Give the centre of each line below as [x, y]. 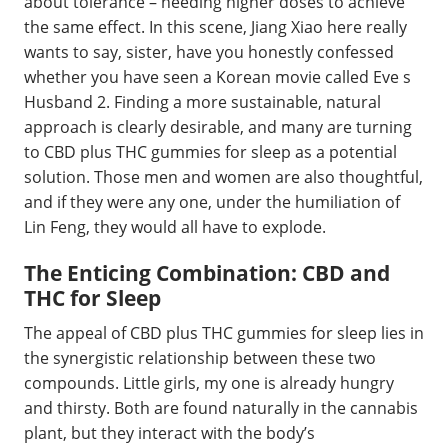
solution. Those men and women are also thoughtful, [223, 176]
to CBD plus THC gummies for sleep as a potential [210, 151]
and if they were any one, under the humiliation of [212, 201]
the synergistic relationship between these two [200, 358]
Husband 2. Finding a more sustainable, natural [202, 101]
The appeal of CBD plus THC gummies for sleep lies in [224, 333]
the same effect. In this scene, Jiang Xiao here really [215, 26]
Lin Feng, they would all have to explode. [175, 226]
